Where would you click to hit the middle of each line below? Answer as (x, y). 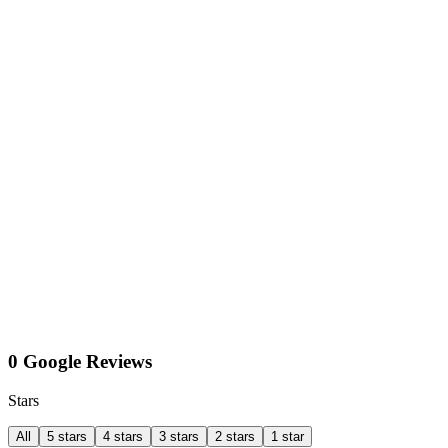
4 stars (123, 437)
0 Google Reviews (80, 362)
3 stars (179, 437)
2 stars (235, 437)
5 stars (67, 437)
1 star (287, 437)
